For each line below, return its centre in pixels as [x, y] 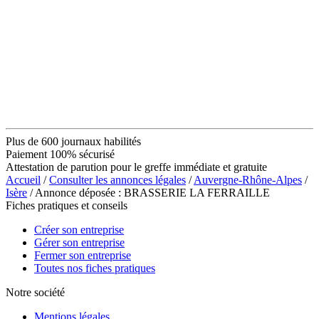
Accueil [23, 179]
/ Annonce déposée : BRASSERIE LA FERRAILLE [148, 192]
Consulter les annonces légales [117, 179]
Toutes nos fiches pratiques [95, 268]
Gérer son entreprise [79, 242]
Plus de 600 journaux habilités [73, 141]
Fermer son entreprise [83, 255]
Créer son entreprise [79, 229]
